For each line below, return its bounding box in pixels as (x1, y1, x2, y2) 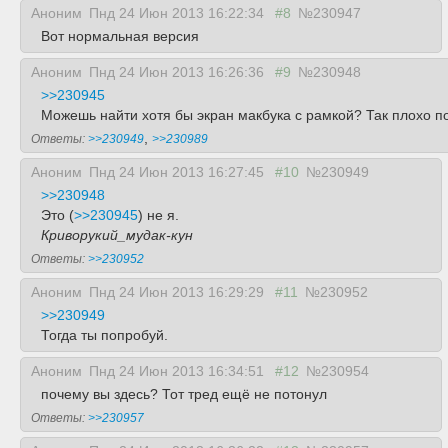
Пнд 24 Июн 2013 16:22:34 (89, 5, 268, 21)
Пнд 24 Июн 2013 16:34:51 (89, 363, 268, 379)
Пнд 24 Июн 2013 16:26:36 (89, 64, 268, 80)
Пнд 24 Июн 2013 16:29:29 (89, 284, 268, 300)
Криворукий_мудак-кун (41, 227, 193, 243)
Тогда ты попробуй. (41, 327, 168, 343)
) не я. (138, 207, 179, 223)
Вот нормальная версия (41, 28, 199, 44)
